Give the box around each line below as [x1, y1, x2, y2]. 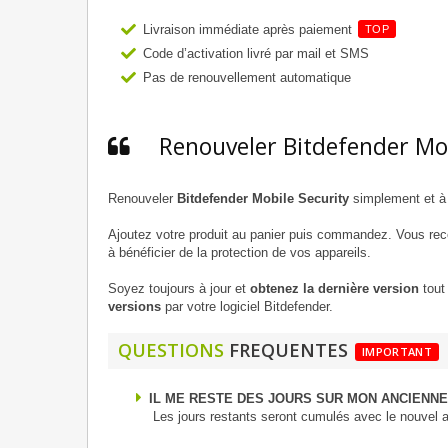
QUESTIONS [118, 338, 224, 363]
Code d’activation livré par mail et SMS [143, 46, 369, 62]
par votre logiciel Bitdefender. [161, 299, 333, 315]
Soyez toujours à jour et [108, 281, 250, 297]
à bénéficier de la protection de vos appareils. [108, 245, 371, 261]
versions [108, 299, 161, 315]
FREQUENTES [224, 338, 353, 363]
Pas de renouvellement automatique [143, 70, 351, 86]
